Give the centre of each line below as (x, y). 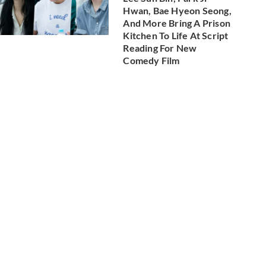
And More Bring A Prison (177, 23)
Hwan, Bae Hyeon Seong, (177, 10)
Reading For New (160, 47)
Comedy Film (151, 60)
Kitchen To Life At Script (176, 35)
